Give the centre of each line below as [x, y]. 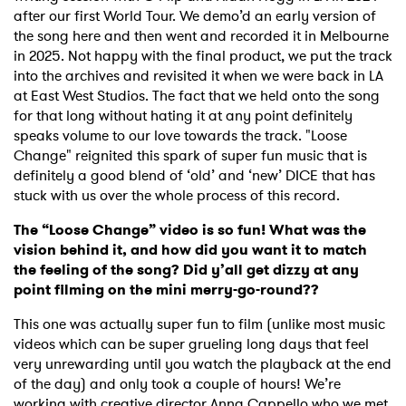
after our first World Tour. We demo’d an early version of [195, 16]
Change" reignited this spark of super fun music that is [190, 156]
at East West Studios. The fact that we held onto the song [197, 96]
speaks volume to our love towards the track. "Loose [180, 136]
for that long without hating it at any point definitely [183, 116]
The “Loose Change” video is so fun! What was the [190, 230]
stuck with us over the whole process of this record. [179, 196]
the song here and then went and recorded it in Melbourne [201, 36]
